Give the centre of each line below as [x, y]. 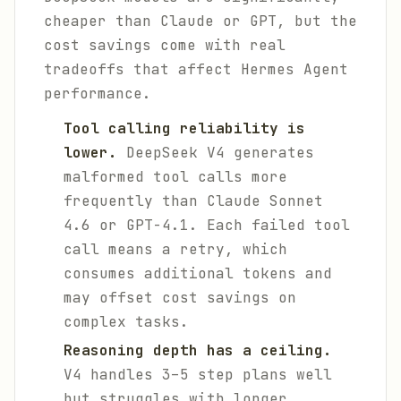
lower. [90, 153]
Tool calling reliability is [184, 128]
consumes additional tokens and [198, 273]
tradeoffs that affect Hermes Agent [196, 69]
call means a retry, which [175, 249]
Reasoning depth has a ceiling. [198, 350]
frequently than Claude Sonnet [193, 201]
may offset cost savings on [180, 298]
